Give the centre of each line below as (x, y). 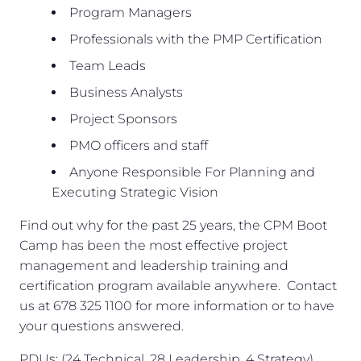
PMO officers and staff (139, 146)
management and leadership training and (154, 266)
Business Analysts (126, 93)
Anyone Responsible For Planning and (192, 172)
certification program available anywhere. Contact (178, 286)
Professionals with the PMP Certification (196, 39)
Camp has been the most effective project (154, 246)
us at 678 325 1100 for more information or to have (177, 306)
